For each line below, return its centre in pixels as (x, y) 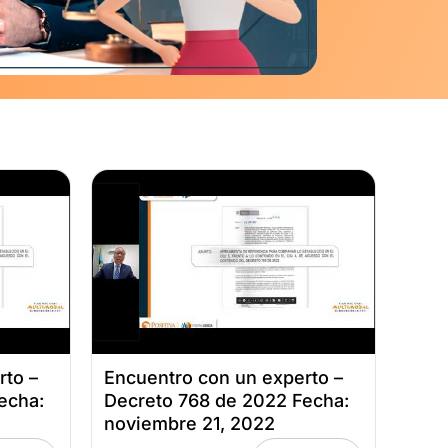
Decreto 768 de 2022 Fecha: (226, 400)
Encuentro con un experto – (223, 377)
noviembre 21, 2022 (189, 423)
